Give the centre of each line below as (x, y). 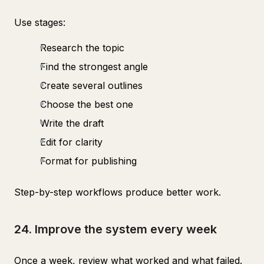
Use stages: (40, 22)
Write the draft (72, 123)
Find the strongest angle (94, 67)
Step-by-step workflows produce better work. (118, 192)
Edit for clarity (71, 142)
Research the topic (82, 48)
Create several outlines (91, 85)
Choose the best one (87, 104)
